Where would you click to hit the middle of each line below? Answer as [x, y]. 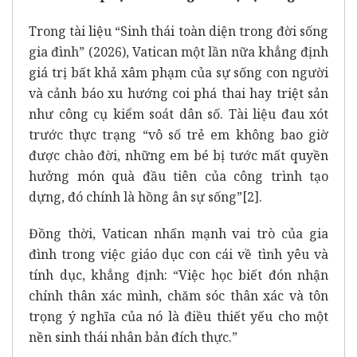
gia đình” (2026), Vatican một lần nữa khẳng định [178, 52]
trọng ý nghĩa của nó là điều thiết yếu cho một [178, 317]
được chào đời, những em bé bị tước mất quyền [178, 156]
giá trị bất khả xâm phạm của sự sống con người [178, 73]
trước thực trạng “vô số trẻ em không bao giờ [178, 135]
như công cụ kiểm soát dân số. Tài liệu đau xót [178, 114]
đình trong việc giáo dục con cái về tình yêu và [178, 255]
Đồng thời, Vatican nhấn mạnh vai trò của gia [178, 234]
